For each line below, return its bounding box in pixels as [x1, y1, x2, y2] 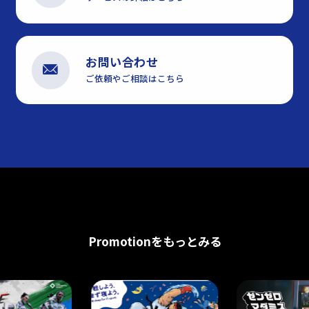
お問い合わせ [86, 52, 159, 70]
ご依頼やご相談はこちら [86, 71, 185, 85]
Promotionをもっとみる [88, 232, 221, 250]
